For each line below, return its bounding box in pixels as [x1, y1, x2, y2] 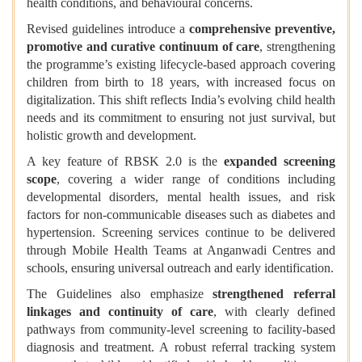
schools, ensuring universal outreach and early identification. [27, 261, 334, 276]
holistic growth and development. [27, 128, 196, 143]
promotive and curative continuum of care [27, 40, 260, 54]
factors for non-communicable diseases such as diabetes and [27, 208, 335, 222]
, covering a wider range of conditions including [57, 172, 335, 187]
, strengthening [259, 40, 336, 54]
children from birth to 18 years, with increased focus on [27, 75, 335, 90]
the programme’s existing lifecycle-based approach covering [27, 57, 335, 72]
